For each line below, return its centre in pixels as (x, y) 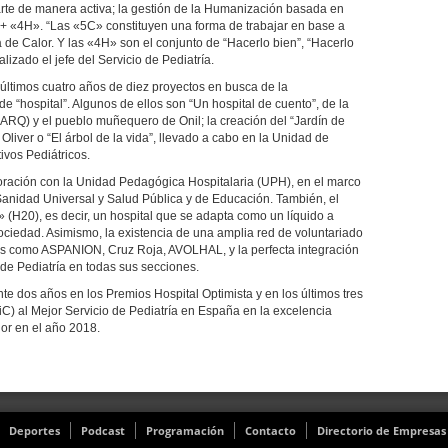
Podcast (103, 430)
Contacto (270, 430)
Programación (185, 430)
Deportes (34, 430)
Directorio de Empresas (381, 430)
